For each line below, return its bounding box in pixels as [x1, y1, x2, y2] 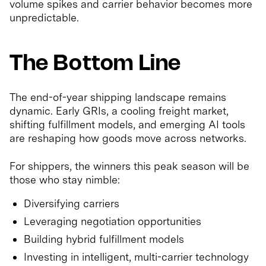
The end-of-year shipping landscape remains [9, 91, 226, 104]
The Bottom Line [9, 54, 181, 75]
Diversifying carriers [24, 197, 119, 210]
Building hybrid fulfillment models [24, 233, 184, 246]
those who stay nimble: [9, 173, 120, 186]
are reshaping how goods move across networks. [9, 132, 246, 145]
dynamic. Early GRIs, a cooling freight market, [9, 104, 229, 118]
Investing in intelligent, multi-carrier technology [24, 251, 249, 264]
